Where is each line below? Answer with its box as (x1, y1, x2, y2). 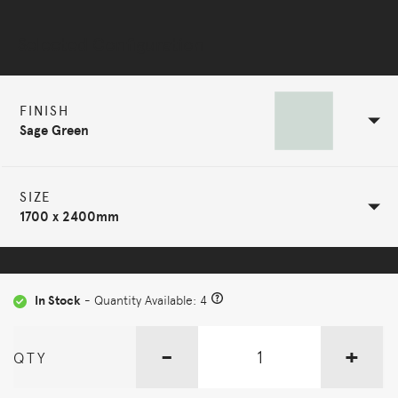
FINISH (20, 103, 69, 119)
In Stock (35, 293, 81, 308)
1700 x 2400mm (20, 209, 119, 225)
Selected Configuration (18, 34, 204, 55)
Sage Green (20, 123, 89, 139)
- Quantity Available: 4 (81, 293, 207, 307)
